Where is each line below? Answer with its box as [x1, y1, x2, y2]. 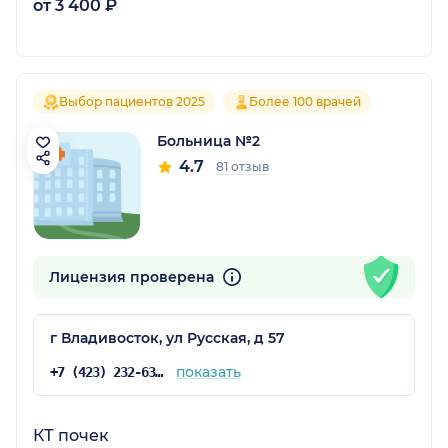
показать [175, 362, 241, 381]
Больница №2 [157, 131, 260, 150]
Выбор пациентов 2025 [59, 93, 205, 109]
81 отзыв [216, 158, 269, 174]
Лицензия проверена [49, 267, 218, 286]
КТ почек [33, 425, 109, 445]
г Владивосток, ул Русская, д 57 [50, 328, 285, 347]
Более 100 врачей [249, 93, 361, 109]
